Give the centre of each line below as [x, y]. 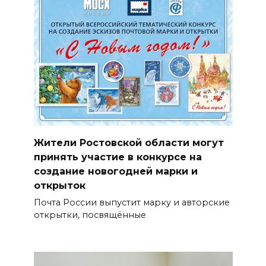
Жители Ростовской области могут [129, 142]
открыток [59, 185]
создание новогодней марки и [115, 171]
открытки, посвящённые [90, 215]
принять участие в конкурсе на [118, 157]
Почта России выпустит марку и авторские [132, 202]
